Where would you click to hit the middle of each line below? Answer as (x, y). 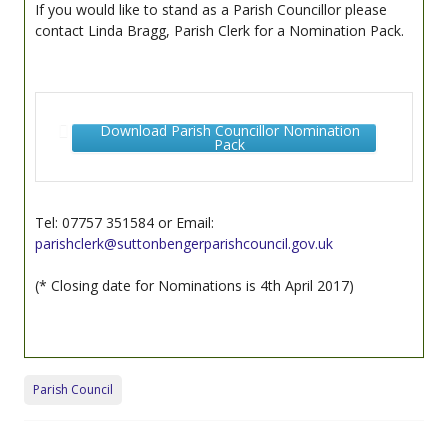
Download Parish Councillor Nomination (229, 130)
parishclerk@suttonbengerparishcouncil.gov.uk (184, 243)
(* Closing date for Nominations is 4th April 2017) (194, 285)
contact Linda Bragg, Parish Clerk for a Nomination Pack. (219, 30)
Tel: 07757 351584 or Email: (124, 222)
